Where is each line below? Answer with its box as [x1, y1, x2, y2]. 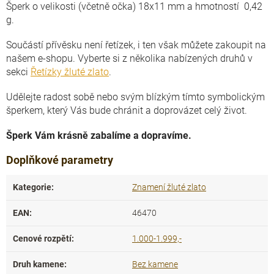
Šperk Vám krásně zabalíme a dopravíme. [6, 130, 194, 141]
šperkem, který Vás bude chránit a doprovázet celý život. [6, 105, 247, 116]
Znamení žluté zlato [132, 182, 206, 192]
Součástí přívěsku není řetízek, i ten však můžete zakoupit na [6, 39, 266, 51]
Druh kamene [13, 259, 64, 269]
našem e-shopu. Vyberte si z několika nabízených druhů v [6, 53, 253, 64]
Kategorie [13, 182, 51, 192]
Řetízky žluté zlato [31, 66, 109, 78]
